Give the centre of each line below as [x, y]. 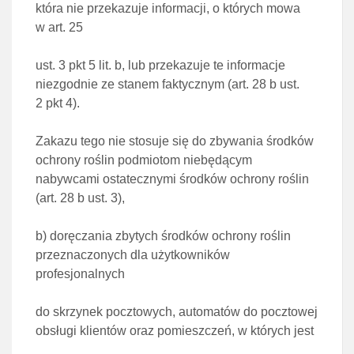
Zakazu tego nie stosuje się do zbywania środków [175, 141]
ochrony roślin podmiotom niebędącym [144, 160]
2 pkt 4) [56, 103]
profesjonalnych [80, 274]
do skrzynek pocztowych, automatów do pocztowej [177, 312]
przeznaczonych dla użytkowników [133, 255]
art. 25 [66, 27]
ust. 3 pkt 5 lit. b [79, 65]
